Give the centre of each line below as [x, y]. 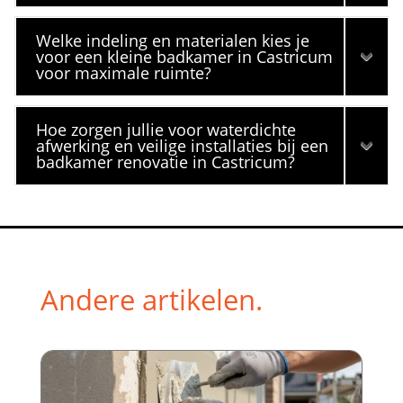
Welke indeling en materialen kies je [173, 40]
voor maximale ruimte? [124, 72]
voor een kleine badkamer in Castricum [185, 56]
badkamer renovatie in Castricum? [166, 161]
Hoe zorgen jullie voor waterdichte [166, 129]
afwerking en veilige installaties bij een [183, 145]
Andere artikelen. [151, 299]
